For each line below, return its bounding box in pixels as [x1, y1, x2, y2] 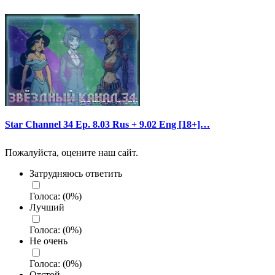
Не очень [29, 236, 68, 247]
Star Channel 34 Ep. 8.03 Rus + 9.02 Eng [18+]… [5, 118, 210, 130]
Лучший [29, 202, 64, 213]
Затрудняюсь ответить [29, 168, 122, 179]
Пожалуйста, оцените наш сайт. [5, 147, 138, 158]
